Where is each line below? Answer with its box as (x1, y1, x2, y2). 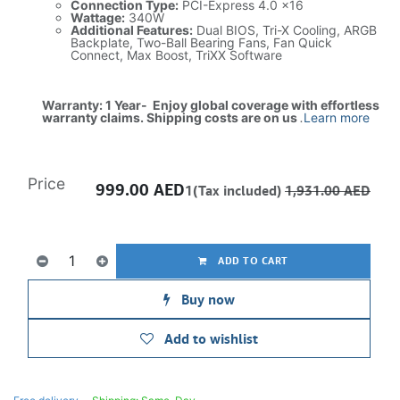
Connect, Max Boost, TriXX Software (71, 47, 282, 62)
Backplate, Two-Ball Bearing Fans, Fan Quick (71, 35, 332, 50)
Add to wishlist (164, 330, 258, 346)
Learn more (304, 110, 370, 125)
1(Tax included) (185, 182, 281, 198)
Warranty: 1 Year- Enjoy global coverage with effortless (42, 97, 379, 112)
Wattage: (71, 10, 125, 25)
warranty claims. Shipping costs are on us (42, 110, 300, 125)
